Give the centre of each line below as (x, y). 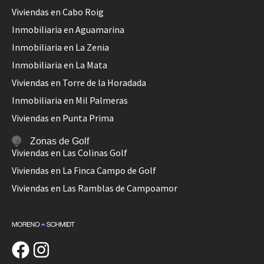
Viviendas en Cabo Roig (58, 11)
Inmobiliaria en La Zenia (60, 47)
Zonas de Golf (60, 141)
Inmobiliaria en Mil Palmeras (70, 100)
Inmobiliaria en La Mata (60, 65)
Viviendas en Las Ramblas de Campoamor (95, 188)
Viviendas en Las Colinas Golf (70, 153)
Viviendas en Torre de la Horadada (79, 82)
